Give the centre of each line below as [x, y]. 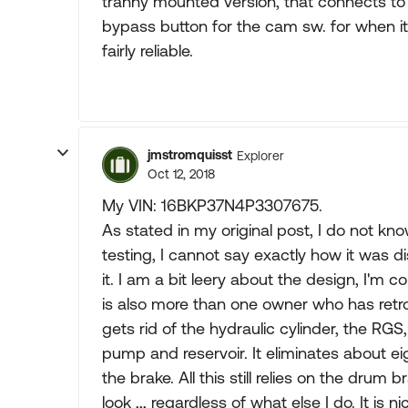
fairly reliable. [148, 51]
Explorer [260, 155]
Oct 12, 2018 [181, 174]
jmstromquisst [190, 155]
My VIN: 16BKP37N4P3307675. [212, 205]
